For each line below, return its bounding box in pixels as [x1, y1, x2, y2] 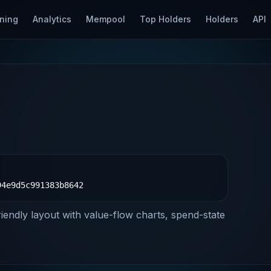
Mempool [86, 14, 125, 24]
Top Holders [140, 14, 191, 24]
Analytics [33, 14, 71, 24]
